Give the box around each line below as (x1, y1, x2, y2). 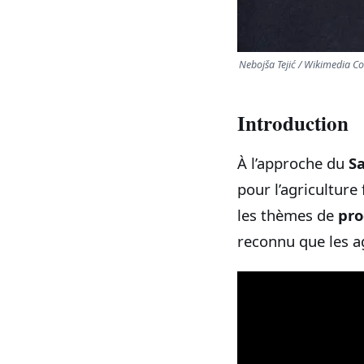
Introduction (237, 107, 349, 138)
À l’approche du (237, 153, 349, 174)
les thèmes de (237, 205, 338, 226)
